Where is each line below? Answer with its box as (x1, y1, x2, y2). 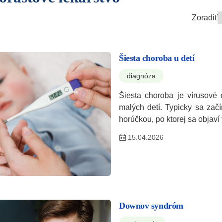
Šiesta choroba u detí (119, 53, 195, 63)
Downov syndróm (119, 200, 183, 211)
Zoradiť (192, 13, 218, 22)
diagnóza (127, 71, 156, 80)
